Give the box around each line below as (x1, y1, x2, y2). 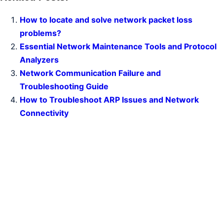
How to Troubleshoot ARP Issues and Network (20, 95, 199, 105)
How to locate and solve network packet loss (20, 15, 192, 25)
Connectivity (20, 108, 69, 118)
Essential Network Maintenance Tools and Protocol (20, 41, 217, 52)
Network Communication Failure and (20, 68, 161, 78)
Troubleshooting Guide (20, 81, 109, 92)
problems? (20, 28, 61, 38)
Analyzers (20, 55, 59, 65)
